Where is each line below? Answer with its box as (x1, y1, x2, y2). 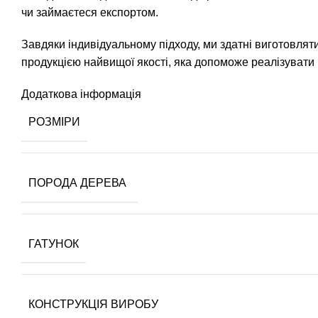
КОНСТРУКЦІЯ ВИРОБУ (28, 298, 161, 311)
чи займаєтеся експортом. (21, 6, 158, 18)
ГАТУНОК (28, 237, 79, 250)
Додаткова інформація (21, 88, 141, 100)
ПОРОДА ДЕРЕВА (28, 176, 129, 189)
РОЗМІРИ (28, 115, 80, 128)
